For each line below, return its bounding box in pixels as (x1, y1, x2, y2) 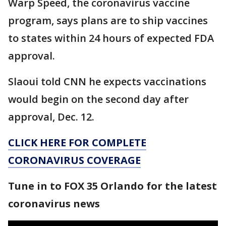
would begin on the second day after (8, 92, 189, 106)
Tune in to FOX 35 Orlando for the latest (8, 179, 217, 193)
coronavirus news (8, 197, 100, 211)
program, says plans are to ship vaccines (8, 14, 208, 28)
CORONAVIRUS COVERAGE (8, 153, 141, 167)
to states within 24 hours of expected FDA (8, 31, 214, 45)
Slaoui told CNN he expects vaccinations (8, 75, 206, 89)
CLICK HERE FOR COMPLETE (8, 136, 146, 150)
